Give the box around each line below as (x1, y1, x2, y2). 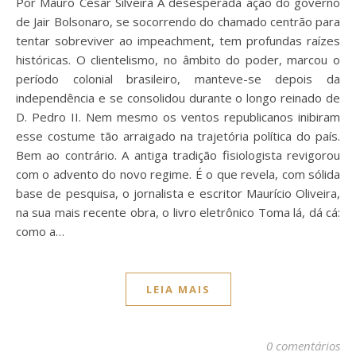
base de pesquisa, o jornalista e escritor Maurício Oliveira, (16, 184, 340, 201)
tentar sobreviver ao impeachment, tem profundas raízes (16, 32, 340, 48)
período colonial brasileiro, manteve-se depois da (16, 70, 340, 87)
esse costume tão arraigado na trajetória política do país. (16, 127, 340, 144)
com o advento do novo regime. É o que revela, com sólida (16, 165, 340, 182)
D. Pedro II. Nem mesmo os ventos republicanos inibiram (16, 108, 340, 125)
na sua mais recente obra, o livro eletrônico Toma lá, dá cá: (16, 203, 340, 220)
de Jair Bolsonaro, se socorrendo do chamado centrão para (16, 13, 340, 29)
